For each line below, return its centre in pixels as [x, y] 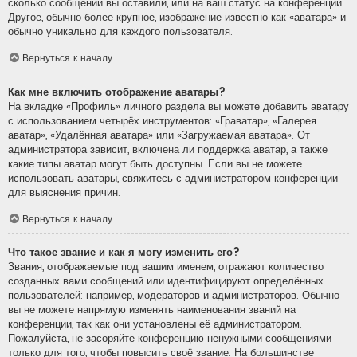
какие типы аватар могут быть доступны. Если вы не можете [155, 163]
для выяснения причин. [64, 192]
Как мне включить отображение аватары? [117, 92]
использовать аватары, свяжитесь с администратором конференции [173, 178]
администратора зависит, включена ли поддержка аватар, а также [168, 149]
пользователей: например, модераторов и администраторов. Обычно [174, 296]
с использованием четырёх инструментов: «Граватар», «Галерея [162, 120]
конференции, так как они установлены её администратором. [155, 324]
